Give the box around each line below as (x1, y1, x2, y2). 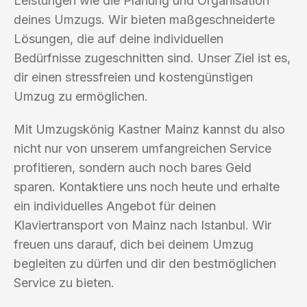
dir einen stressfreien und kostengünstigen (14, 69, 253, 84)
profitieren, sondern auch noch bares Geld (14, 160, 251, 175)
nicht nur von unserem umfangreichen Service (14, 140, 271, 156)
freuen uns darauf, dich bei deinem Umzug (14, 236, 254, 251)
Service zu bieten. (14, 275, 114, 290)
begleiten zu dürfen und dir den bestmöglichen (14, 256, 276, 271)
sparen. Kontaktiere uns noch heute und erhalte (14, 179, 280, 194)
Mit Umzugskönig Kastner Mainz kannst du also (14, 121, 285, 136)
